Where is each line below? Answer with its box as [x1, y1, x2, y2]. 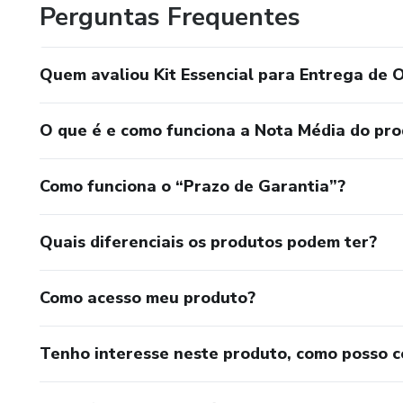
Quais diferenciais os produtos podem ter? [40, 230, 377, 253]
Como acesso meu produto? [40, 286, 255, 309]
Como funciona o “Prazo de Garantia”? [40, 175, 345, 197]
